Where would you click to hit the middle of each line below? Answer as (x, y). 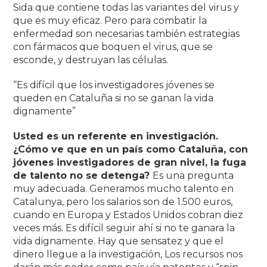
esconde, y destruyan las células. (91, 60)
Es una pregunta (193, 175)
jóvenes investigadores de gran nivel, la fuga (130, 162)
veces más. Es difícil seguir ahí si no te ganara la (124, 228)
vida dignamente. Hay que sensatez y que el (119, 241)
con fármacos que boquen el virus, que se (113, 46)
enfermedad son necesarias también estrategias (127, 33)
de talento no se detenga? (83, 175)
